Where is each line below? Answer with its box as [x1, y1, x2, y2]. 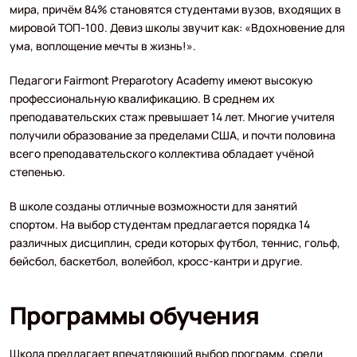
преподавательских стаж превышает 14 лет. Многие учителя [9, 108, 335, 124]
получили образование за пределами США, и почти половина [9, 127, 335, 143]
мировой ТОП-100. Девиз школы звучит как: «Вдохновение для [9, 19, 345, 35]
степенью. [9, 163, 65, 179]
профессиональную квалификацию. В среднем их [9, 90, 275, 106]
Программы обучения [9, 298, 259, 331]
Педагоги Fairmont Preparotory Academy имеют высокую [9, 72, 312, 88]
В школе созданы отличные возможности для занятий [9, 198, 297, 214]
